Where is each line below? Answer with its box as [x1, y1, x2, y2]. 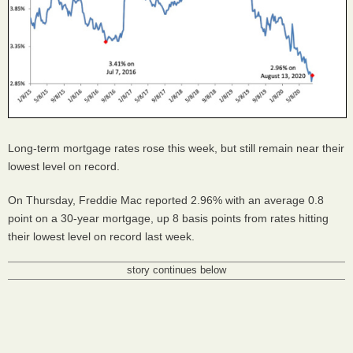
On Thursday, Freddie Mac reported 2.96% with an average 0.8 [8, 193, 324, 206]
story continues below [127, 264, 226, 276]
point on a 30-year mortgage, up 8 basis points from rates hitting [8, 211, 329, 225]
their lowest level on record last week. [8, 229, 198, 243]
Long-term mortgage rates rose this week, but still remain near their [8, 141, 344, 154]
